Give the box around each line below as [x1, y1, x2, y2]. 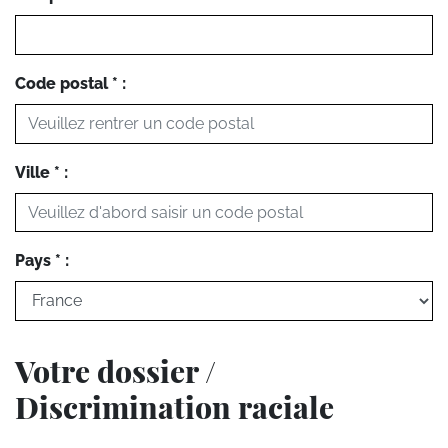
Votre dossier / [15, 350, 216, 391]
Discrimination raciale [15, 386, 334, 427]
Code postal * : [15, 73, 126, 93]
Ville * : [15, 162, 68, 182]
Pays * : [15, 251, 69, 271]
